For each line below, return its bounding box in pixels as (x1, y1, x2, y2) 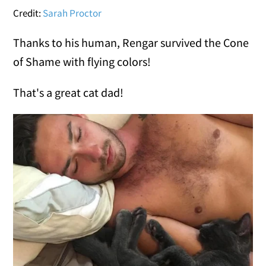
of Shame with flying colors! (13, 53, 151, 69)
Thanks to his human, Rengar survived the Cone (13, 34, 249, 50)
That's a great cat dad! (13, 84, 124, 100)
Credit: (13, 6, 43, 20)
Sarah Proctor (43, 6, 102, 20)
